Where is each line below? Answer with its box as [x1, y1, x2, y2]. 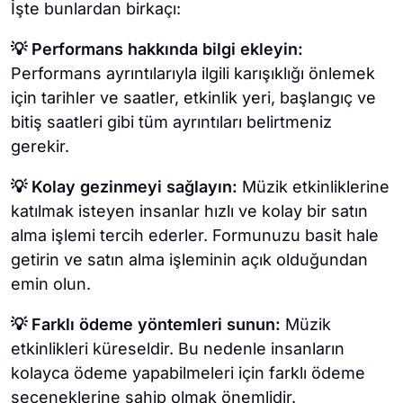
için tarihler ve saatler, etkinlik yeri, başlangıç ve [11, 88, 376, 108]
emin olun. [11, 274, 91, 294]
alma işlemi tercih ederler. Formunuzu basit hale [11, 226, 379, 246]
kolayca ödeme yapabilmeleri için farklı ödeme [11, 363, 365, 383]
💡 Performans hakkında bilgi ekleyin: [11, 40, 303, 59]
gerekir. [11, 137, 69, 157]
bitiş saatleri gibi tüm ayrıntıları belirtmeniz [11, 112, 332, 132]
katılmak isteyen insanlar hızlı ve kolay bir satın [11, 201, 368, 221]
